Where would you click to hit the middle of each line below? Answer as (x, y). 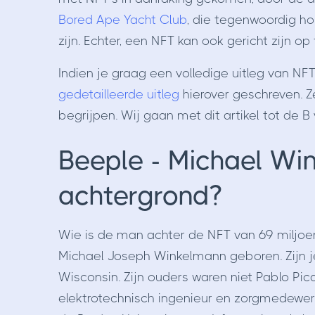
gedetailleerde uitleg (118, 95)
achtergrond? (140, 196)
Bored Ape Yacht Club (122, 20)
